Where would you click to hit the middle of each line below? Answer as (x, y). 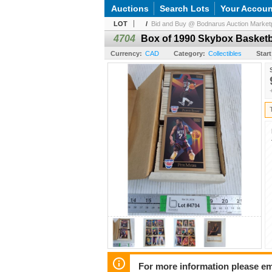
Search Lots (185, 8)
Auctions (130, 8)
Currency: (126, 53)
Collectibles (225, 53)
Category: (189, 53)
